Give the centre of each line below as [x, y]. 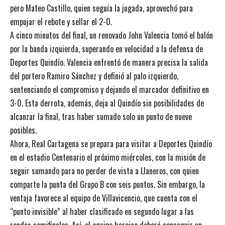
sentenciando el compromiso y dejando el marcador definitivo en [109, 89]
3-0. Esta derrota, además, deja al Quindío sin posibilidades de [107, 103]
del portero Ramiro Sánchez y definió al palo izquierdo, [94, 76]
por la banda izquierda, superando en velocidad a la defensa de [106, 48]
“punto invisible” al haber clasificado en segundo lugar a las [102, 211]
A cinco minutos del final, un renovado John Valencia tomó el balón [111, 35]
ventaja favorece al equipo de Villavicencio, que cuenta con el [104, 198]
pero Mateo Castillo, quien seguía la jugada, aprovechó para [101, 8]
